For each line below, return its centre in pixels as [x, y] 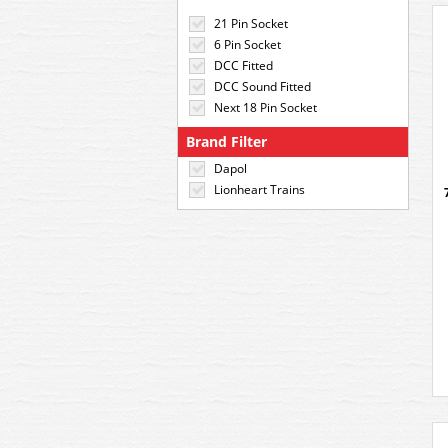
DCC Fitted [243, 65]
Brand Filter [226, 141]
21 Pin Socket [251, 23]
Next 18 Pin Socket [265, 107]
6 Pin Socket [247, 44]
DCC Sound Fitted [262, 86]
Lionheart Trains [259, 189]
